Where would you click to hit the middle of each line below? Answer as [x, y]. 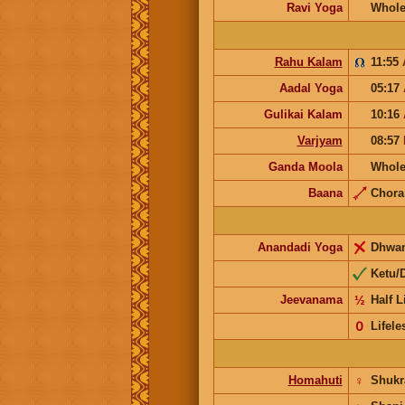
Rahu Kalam [308, 61]
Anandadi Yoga [300, 247]
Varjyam [320, 140]
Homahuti [315, 380]
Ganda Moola [305, 166]
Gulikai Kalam [303, 114]
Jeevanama [311, 299]
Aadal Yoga [311, 88]
